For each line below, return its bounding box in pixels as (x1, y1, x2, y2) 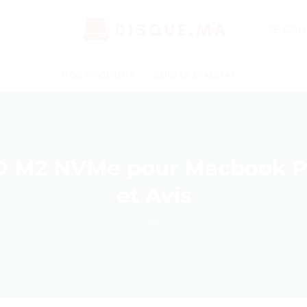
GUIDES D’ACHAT (153, 70, 237, 80)
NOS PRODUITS (61, 70, 136, 80)
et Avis (116, 182, 191, 209)
